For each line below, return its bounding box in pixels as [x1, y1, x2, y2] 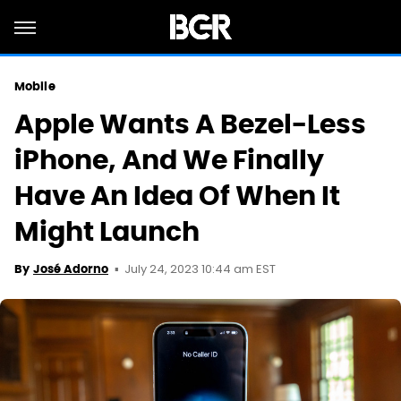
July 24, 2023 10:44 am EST [124, 260, 276, 279]
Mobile [14, 79, 55, 94]
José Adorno [33, 261, 108, 277]
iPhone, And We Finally [14, 142, 324, 177]
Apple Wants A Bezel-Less [14, 107, 366, 141]
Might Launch [14, 214, 200, 249]
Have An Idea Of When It [14, 178, 340, 213]
